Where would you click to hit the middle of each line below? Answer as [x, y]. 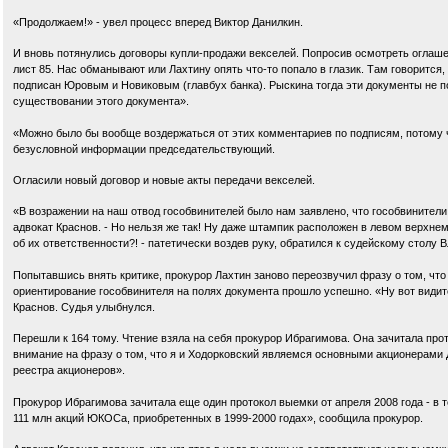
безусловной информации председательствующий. [144, 148]
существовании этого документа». [101, 101]
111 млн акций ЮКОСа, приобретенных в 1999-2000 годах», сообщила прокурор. [218, 417]
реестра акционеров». [69, 370]
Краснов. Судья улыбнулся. [84, 306]
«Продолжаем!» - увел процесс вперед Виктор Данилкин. [158, 21]
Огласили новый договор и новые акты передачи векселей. [164, 180]
